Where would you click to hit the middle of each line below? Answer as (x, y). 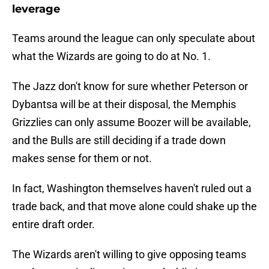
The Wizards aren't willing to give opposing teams (129, 255)
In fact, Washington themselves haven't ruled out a (132, 189)
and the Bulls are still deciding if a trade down (119, 141)
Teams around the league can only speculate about (134, 38)
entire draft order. (53, 225)
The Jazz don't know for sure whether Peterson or (130, 86)
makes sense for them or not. (82, 159)
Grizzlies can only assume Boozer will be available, (131, 122)
